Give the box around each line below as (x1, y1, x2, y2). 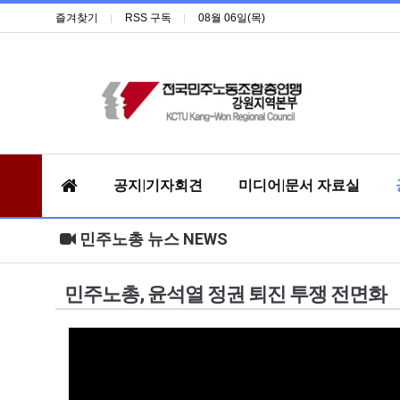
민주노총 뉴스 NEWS (76, 229, 228, 248)
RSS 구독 (125, 12, 171, 24)
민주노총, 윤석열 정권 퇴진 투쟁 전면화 (64, 282, 387, 305)
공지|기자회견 (113, 176, 203, 194)
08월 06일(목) (198, 12, 265, 24)
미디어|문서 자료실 (238, 176, 360, 194)
